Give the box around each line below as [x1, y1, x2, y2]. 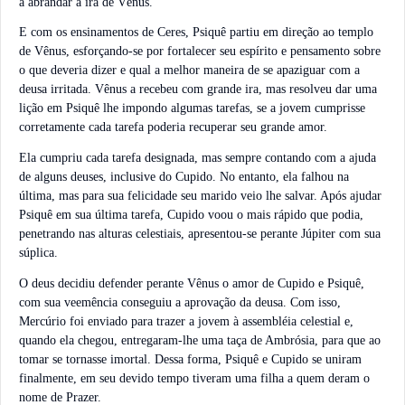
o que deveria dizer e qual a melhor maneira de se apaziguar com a [19, 63, 360, 78]
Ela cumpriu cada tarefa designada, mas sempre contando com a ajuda [19, 151, 376, 165]
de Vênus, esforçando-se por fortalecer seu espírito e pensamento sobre [19, 44, 381, 59]
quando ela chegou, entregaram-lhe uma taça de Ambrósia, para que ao [19, 333, 381, 347]
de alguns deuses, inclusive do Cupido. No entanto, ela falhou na [19, 170, 349, 184]
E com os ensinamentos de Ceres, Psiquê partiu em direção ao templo [19, 25, 373, 40]
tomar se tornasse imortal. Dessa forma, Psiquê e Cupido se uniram [19, 352, 362, 366]
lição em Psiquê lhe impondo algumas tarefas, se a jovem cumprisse [19, 101, 365, 116]
